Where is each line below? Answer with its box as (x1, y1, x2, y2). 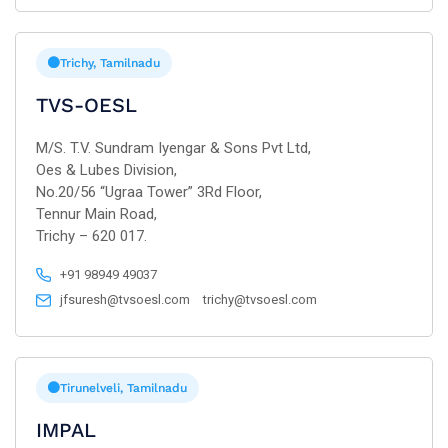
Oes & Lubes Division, (36, 161, 177, 179)
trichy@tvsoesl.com (203, 292, 318, 307)
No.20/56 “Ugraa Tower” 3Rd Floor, (36, 183, 262, 201)
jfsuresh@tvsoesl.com (60, 292, 191, 307)
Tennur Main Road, (36, 205, 157, 223)
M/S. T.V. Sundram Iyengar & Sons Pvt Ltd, (36, 139, 311, 157)
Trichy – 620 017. (36, 227, 147, 245)
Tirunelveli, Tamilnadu (60, 381, 187, 395)
